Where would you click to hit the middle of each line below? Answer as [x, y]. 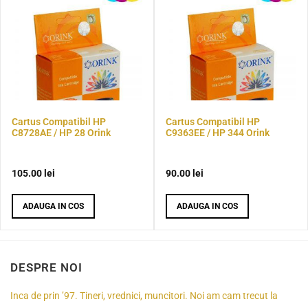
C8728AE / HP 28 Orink [61, 132]
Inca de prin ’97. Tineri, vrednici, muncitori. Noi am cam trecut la [144, 296]
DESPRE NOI [46, 268]
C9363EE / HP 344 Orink [218, 132]
